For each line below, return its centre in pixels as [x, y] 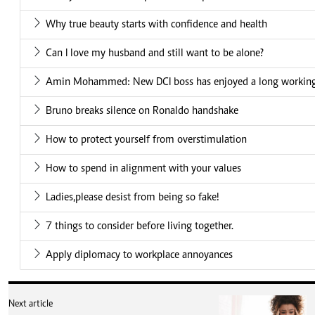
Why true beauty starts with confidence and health [156, 25]
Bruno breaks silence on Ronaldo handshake [142, 111]
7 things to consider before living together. [140, 227]
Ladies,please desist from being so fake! [133, 198]
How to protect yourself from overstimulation [146, 140]
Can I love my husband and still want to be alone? [155, 54]
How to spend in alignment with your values [143, 169]
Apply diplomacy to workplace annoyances [139, 256]
